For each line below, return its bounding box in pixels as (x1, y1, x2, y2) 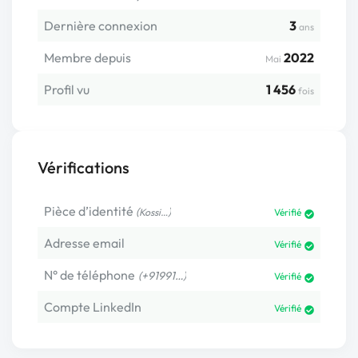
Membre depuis (44, 50, 131, 66)
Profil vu (44, 82, 89, 98)
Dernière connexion (44, 18, 157, 34)
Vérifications (38, 157, 129, 178)
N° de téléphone (44, 267, 135, 284)
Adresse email (44, 235, 125, 252)
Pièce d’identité (44, 203, 133, 220)
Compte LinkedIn (44, 299, 141, 316)
